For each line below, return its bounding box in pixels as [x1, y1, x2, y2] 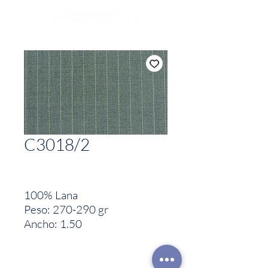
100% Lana [24, 188, 78, 202]
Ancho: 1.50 [24, 217, 82, 231]
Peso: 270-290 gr [24, 202, 109, 217]
